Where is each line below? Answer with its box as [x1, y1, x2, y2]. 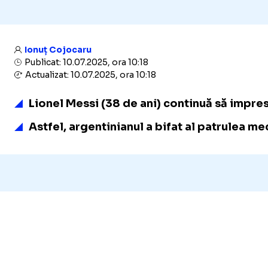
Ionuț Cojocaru [25, 44, 92, 55]
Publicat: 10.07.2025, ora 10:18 [23, 57, 148, 68]
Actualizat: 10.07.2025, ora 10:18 [23, 69, 156, 80]
